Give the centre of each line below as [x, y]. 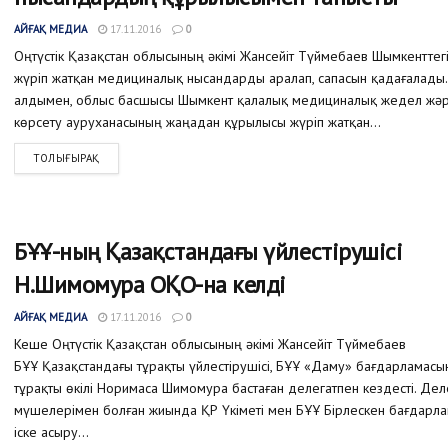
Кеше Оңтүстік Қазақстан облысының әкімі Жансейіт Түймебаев [210, 343]
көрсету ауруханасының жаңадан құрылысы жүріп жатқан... [197, 122]
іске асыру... [51, 431]
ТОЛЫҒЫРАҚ [66, 158]
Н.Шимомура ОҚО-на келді [150, 284]
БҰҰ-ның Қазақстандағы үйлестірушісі [208, 251]
